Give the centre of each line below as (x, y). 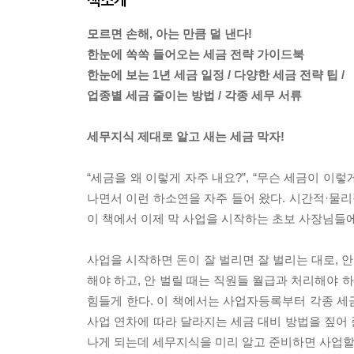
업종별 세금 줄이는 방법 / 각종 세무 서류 (194, 96)
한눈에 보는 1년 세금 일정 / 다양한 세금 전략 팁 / (216, 75)
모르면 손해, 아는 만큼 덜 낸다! (169, 34)
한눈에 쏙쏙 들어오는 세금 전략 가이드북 (196, 55)
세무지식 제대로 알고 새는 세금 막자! (186, 137)
